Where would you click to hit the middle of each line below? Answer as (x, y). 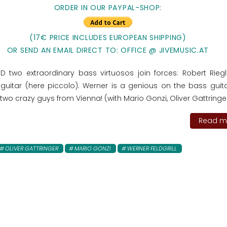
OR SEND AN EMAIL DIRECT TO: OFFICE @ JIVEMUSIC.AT (108, 50)
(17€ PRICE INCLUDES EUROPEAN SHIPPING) (108, 37)
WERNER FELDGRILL (152, 148)
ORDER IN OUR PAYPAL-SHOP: (108, 7)
